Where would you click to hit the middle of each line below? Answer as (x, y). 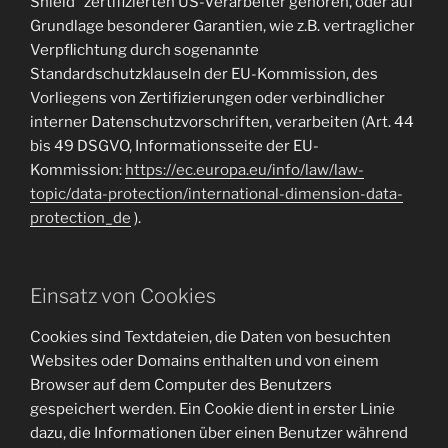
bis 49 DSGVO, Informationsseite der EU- (174, 145)
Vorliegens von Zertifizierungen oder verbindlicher (207, 97)
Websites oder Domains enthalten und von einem (204, 361)
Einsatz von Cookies (123, 296)
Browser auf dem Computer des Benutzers (181, 385)
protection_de (80, 217)
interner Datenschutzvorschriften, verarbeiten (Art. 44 (222, 121)
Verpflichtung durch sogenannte (144, 49)
